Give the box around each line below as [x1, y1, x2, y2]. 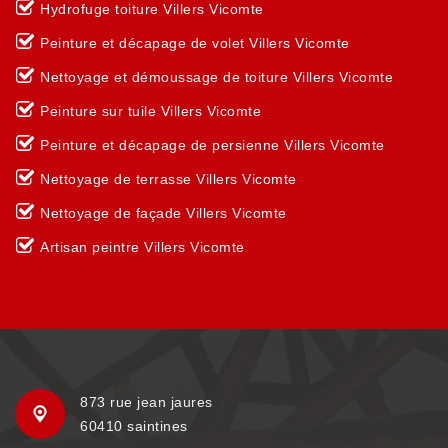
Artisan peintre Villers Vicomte [40, 239, 245, 255]
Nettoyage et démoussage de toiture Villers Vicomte [40, 69, 393, 85]
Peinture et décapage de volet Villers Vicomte [40, 35, 350, 51]
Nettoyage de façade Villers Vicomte [40, 205, 287, 221]
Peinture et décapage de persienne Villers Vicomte [40, 137, 385, 153]
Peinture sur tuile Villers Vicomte [40, 103, 261, 119]
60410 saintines [80, 418, 188, 434]
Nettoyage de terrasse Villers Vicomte [40, 171, 297, 187]
